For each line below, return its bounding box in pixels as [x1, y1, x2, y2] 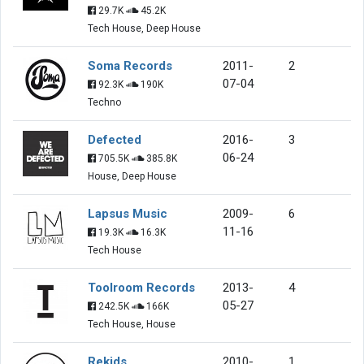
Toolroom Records [88, 279, 195, 295]
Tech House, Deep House [88, 22, 201, 34]
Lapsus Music [88, 206, 167, 221]
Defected [88, 132, 141, 147]
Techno [88, 96, 121, 108]
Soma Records [88, 58, 172, 73]
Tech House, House [88, 318, 175, 330]
